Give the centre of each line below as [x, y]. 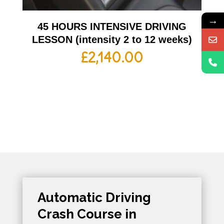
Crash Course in [87, 214]
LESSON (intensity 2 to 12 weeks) [112, 39]
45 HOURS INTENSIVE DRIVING [112, 26]
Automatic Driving [94, 197]
